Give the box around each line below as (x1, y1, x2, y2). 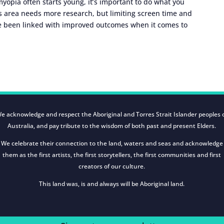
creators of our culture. (78, 162, 145, 171)
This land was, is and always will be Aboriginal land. (39, 179, 185, 188)
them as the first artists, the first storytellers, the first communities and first (2, 150, 221, 159)
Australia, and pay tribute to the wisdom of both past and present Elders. (7, 121, 216, 130)
